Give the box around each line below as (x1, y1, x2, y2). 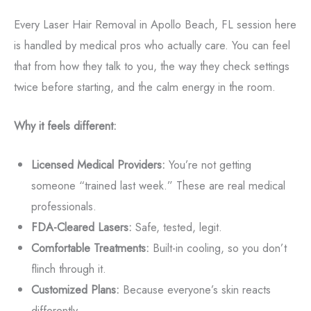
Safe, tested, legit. (131, 219, 222, 236)
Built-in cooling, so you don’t (149, 239, 287, 257)
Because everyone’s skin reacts (119, 281, 271, 299)
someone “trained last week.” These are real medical (31, 177, 285, 194)
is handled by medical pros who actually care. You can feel (14, 36, 290, 53)
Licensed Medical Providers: (31, 156, 165, 174)
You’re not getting (165, 156, 251, 174)
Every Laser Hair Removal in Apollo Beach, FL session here (14, 15, 296, 33)
